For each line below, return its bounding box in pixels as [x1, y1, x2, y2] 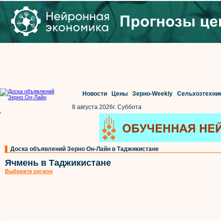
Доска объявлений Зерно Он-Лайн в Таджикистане [10, 146, 159, 152]
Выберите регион [5, 168, 53, 174]
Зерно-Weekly [132, 90, 173, 97]
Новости [82, 90, 107, 97]
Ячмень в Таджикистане [5, 158, 111, 168]
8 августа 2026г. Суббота [72, 104, 142, 110]
